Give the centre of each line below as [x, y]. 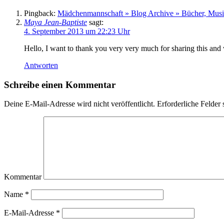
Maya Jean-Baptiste [55, 22]
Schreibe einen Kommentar [60, 84]
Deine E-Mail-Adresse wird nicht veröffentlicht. [79, 104]
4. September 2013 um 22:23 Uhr [77, 31]
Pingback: [41, 13]
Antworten [41, 65]
